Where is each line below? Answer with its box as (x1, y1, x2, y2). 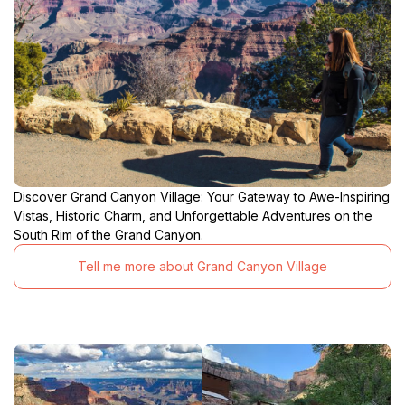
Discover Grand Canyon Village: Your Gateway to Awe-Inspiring (14, 188, 390, 204)
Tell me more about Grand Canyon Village (78, 259, 327, 275)
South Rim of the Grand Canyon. (14, 226, 203, 242)
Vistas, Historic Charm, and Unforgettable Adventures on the (14, 207, 372, 223)
